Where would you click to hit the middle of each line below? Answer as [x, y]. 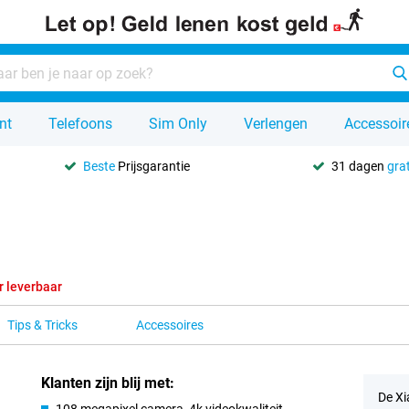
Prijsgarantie [153, 166]
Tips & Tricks [42, 325]
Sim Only [178, 124]
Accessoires [170, 325]
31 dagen [359, 166]
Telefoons [80, 124]
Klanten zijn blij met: [108, 383]
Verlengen [276, 124]
